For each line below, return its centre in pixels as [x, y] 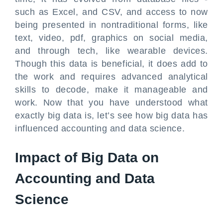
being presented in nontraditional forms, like [111, 25]
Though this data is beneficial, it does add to [111, 64]
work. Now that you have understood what [111, 103]
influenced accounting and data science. [100, 128]
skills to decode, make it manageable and [111, 90]
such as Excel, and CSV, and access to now [111, 12]
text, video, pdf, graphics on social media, [111, 38]
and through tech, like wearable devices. [111, 51]
